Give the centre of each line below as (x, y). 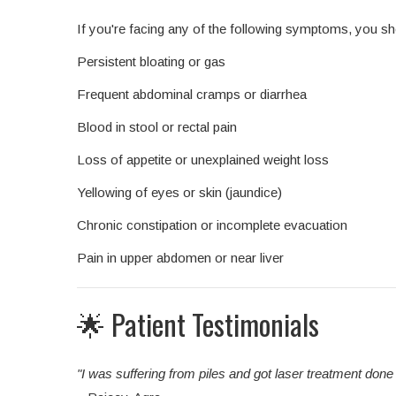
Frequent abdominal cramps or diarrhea (192, 95)
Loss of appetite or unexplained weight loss (203, 160)
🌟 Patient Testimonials (198, 324)
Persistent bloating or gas (151, 62)
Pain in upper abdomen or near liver (180, 258)
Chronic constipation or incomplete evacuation (212, 225)
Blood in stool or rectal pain (157, 127)
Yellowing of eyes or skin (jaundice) (179, 193)
